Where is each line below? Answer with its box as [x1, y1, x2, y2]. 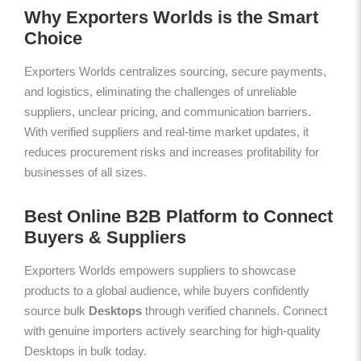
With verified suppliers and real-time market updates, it [24, 124, 309, 139]
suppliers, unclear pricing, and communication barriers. [24, 104, 311, 118]
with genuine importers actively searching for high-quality [24, 323, 321, 338]
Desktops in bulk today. [24, 343, 147, 358]
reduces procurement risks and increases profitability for [24, 144, 319, 159]
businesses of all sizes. [24, 164, 147, 179]
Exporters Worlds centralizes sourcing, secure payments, [24, 64, 326, 78]
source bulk [24, 303, 89, 317]
